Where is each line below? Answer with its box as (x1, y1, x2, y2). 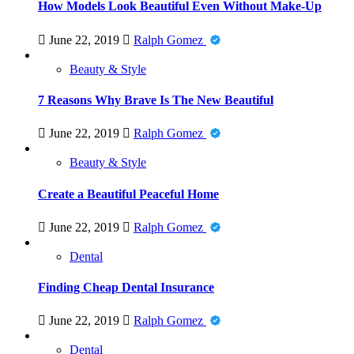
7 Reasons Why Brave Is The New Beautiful (38, 93, 273, 107)
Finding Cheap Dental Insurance (38, 281, 214, 295)
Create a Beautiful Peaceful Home (38, 186, 219, 201)
